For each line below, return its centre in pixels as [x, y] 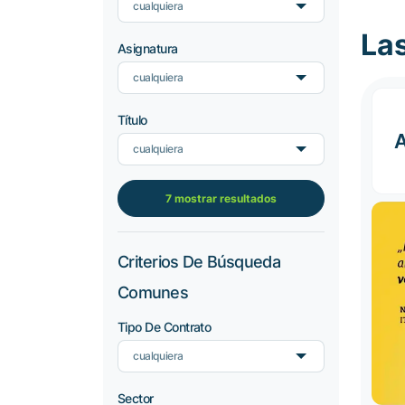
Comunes [153, 292]
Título [132, 120]
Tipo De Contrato [165, 327]
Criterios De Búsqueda [199, 262]
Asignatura [148, 48]
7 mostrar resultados [221, 198]
